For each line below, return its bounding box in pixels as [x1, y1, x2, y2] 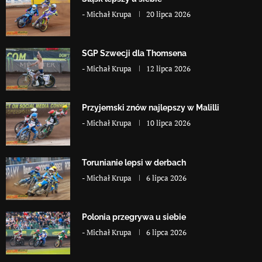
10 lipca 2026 [146, 118, 191, 129]
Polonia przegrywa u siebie [82, 212, 186, 222]
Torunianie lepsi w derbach [82, 157, 186, 167]
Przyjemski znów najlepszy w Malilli [82, 103, 219, 113]
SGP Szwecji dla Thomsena [82, 49, 187, 58]
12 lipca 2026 [146, 63, 191, 74]
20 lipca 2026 [146, 8, 191, 19]
